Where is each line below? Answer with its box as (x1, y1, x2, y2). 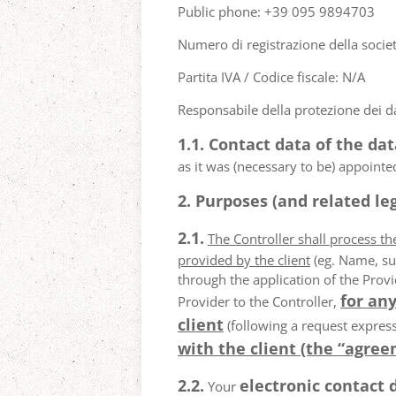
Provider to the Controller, (178, 293, 340, 310)
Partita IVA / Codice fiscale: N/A (178, 68, 365, 86)
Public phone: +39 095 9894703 (178, 3, 375, 20)
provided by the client (178, 251, 310, 269)
